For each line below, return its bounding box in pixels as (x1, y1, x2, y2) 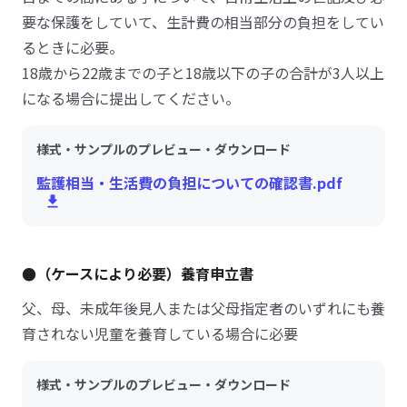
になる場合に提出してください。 (22, 87, 240, 109)
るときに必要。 (22, 36, 124, 58)
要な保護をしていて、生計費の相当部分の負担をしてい (22, 11, 384, 33)
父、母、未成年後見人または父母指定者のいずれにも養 (22, 297, 385, 319)
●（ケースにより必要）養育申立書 (22, 263, 253, 284)
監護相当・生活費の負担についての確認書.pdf (36, 172, 342, 194)
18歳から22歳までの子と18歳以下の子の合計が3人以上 (22, 62, 384, 84)
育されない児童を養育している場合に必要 (22, 323, 298, 344)
